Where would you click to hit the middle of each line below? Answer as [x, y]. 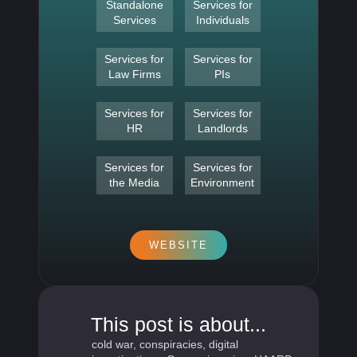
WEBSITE [178, 245]
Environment [223, 182]
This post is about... [178, 324]
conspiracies [171, 344]
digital [224, 344]
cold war [112, 344]
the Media [135, 182]
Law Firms [134, 74]
